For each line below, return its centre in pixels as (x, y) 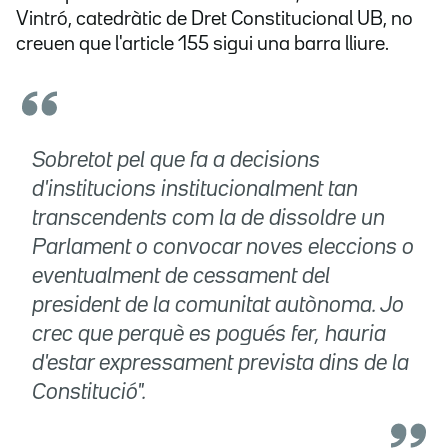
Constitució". (89, 393)
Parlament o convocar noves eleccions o (223, 248)
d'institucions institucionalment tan (195, 190)
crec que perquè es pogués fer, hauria (209, 335)
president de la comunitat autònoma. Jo (218, 306)
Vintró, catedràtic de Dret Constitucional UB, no (214, 19)
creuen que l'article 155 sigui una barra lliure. (202, 44)
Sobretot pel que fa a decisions (176, 161)
